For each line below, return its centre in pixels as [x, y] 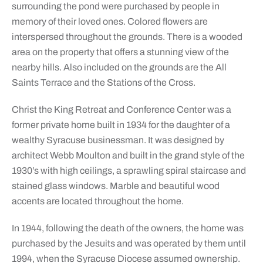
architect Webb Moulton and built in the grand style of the [128, 156]
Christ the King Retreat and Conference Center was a [121, 110]
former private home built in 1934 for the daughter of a [121, 125]
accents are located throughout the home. [97, 201]
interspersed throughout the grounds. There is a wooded [127, 37]
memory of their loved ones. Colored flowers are [109, 22]
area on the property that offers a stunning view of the [120, 52]
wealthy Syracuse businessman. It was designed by [118, 140]
